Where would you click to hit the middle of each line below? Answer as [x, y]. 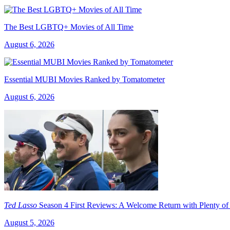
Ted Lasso [21, 205]
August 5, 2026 [29, 222]
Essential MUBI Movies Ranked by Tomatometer [84, 79]
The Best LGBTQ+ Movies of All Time [69, 27]
